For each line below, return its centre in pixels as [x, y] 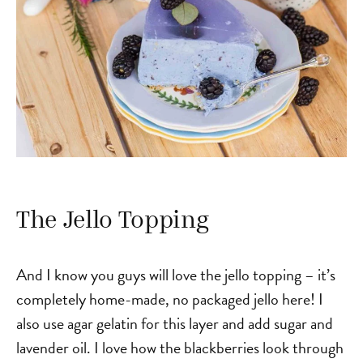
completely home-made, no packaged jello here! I [170, 299]
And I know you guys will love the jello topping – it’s [176, 275]
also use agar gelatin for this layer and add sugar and [175, 324]
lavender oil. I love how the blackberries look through [180, 348]
